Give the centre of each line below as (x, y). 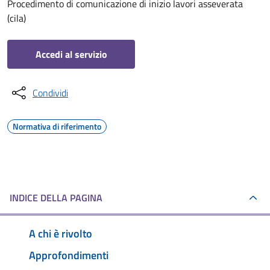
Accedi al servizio (71, 54)
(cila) (17, 18)
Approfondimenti (69, 255)
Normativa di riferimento (57, 126)
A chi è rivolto (61, 233)
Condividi (50, 93)
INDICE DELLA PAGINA (56, 198)
